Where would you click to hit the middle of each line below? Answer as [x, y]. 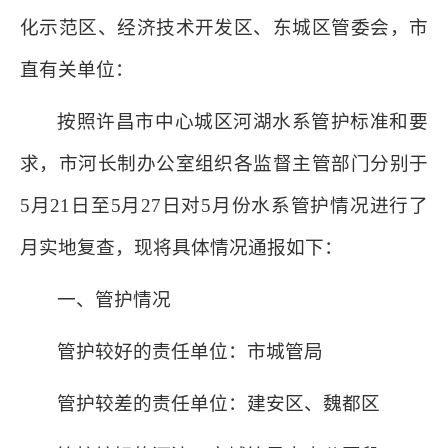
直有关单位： [77, 69]
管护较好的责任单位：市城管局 [190, 351]
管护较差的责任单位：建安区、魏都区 [219, 403]
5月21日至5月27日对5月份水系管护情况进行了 [224, 205]
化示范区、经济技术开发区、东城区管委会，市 [224, 27]
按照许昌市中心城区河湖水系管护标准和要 [242, 121]
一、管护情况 [114, 299]
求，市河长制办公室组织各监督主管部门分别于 [224, 163]
